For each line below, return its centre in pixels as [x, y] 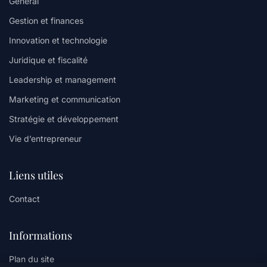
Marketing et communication [65, 99]
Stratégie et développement [64, 119]
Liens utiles [36, 175]
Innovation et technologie [58, 40]
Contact [24, 199]
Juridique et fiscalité [48, 60]
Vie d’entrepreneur [45, 139]
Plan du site [32, 259]
